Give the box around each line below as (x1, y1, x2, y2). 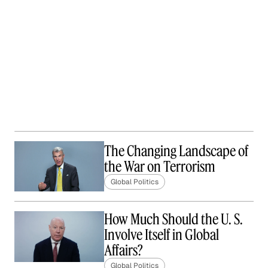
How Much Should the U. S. (104, 210, 243, 229)
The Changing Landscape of (104, 142, 248, 160)
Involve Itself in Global (104, 226, 219, 244)
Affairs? (104, 241, 143, 260)
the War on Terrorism (104, 157, 215, 176)
